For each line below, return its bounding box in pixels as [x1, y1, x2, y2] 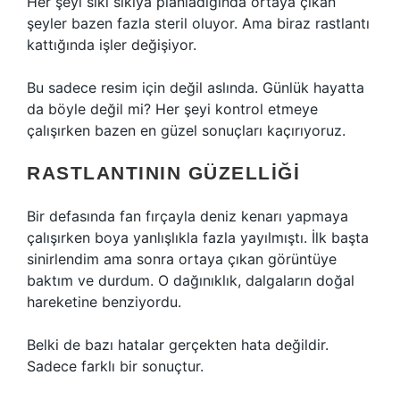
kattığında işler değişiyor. [27, 36, 196, 54]
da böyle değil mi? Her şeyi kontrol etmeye [27, 100, 318, 118]
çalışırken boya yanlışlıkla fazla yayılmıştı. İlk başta [27, 229, 369, 246]
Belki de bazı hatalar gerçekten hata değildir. [27, 336, 329, 354]
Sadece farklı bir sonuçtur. [27, 357, 204, 375]
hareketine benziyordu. [27, 293, 181, 311]
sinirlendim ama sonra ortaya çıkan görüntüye [27, 250, 337, 268]
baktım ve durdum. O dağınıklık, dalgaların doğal [27, 271, 354, 289]
